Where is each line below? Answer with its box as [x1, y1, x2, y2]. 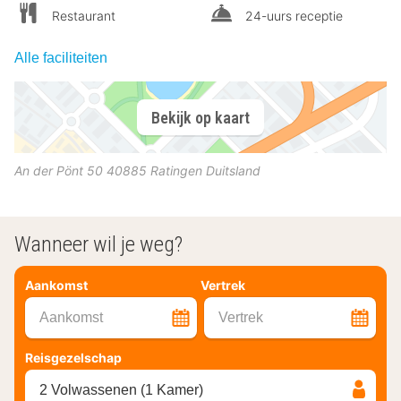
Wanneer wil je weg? [14, 232, 183, 258]
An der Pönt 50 [14, 163, 103, 179]
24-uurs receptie [245, 8, 343, 24]
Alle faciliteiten [14, 50, 107, 66]
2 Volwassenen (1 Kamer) [39, 381, 203, 397]
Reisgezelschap [25, 349, 122, 365]
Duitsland [206, 163, 260, 179]
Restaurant [52, 8, 115, 24]
